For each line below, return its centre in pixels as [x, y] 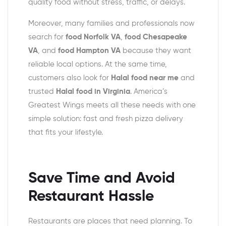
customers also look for [70, 78]
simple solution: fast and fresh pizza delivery [106, 119]
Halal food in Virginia [93, 92]
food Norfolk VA [93, 37]
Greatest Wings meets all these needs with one [112, 105]
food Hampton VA [89, 51]
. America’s [149, 92]
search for [47, 37]
